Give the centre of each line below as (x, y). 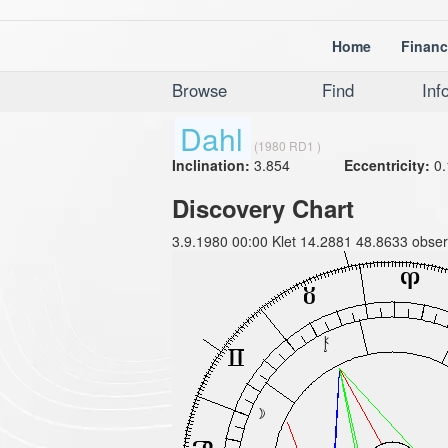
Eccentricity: (386, 165)
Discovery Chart (263, 208)
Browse (199, 90)
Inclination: (213, 165)
